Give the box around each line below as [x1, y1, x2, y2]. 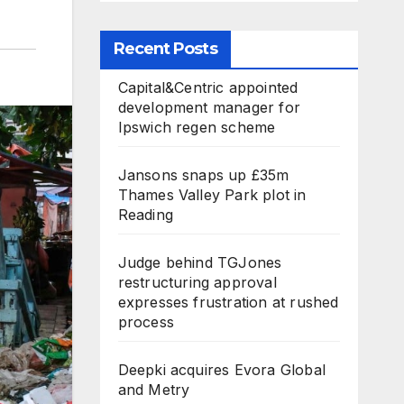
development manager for [117, 98, 301, 116]
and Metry [117, 381, 190, 399]
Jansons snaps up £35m [117, 166, 289, 184]
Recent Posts [113, 39, 217, 59]
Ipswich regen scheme [117, 118, 276, 136]
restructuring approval [117, 273, 277, 291]
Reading [117, 206, 173, 224]
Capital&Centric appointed [117, 78, 298, 96]
